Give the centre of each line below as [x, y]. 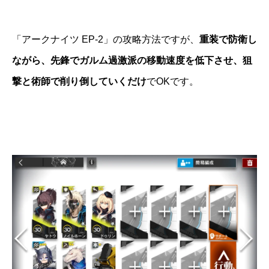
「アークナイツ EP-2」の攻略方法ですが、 [106, 40]
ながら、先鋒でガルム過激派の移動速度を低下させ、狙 [132, 61]
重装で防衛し [228, 40]
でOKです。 [173, 82]
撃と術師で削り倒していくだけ [79, 82]
